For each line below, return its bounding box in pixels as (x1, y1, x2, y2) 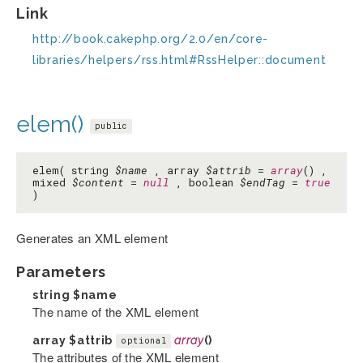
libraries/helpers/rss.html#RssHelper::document (32, 53, 327, 66)
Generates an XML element (16, 228, 169, 246)
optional (120, 335, 167, 347)
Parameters (16, 263, 106, 280)
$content (72, 174, 124, 190)
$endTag (240, 174, 285, 190)
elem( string (32, 162, 115, 177)
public (94, 120, 127, 131)
